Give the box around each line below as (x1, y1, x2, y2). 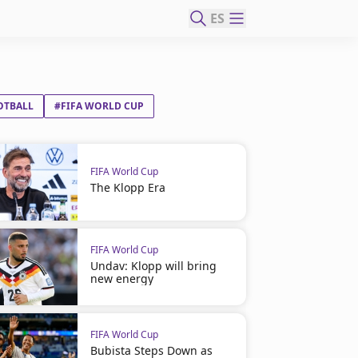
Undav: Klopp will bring (89, 258, 217, 273)
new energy (89, 271, 153, 286)
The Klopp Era (89, 180, 165, 195)
